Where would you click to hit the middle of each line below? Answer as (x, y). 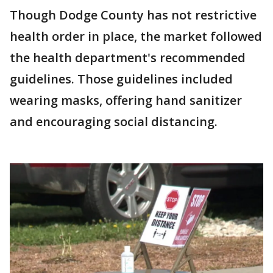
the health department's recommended (128, 57)
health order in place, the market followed (136, 36)
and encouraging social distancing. (114, 121)
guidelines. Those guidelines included (121, 79)
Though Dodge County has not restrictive (133, 15)
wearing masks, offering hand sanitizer (126, 100)
